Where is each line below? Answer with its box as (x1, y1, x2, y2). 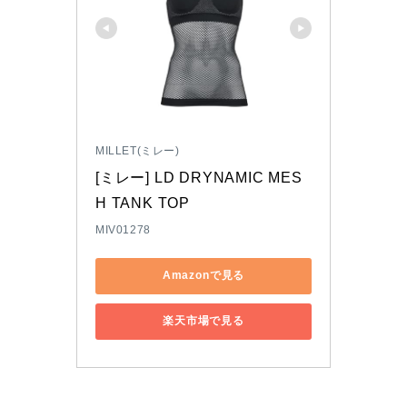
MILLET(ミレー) (95, 144, 180, 157)
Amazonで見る (162, 269, 245, 283)
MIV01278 (95, 223, 151, 236)
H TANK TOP (95, 194, 191, 211)
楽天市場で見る (163, 314, 244, 328)
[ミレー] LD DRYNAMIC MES (95, 169, 303, 185)
